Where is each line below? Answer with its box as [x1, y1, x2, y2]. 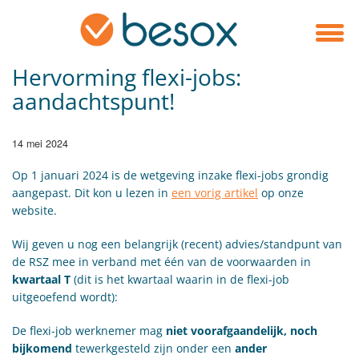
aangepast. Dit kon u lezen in [12, 184, 171, 200]
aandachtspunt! [12, 85, 175, 116]
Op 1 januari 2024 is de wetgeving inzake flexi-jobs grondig [12, 167, 329, 183]
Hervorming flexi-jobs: [12, 61, 241, 92]
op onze [258, 184, 304, 200]
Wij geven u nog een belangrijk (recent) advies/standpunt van [12, 236, 342, 252]
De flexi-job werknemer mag [12, 322, 166, 338]
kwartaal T [12, 271, 71, 287]
